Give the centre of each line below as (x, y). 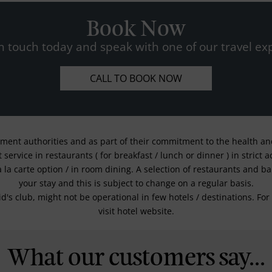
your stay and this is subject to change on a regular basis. (136, 183)
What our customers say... (136, 259)
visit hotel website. (136, 211)
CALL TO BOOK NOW (136, 79)
